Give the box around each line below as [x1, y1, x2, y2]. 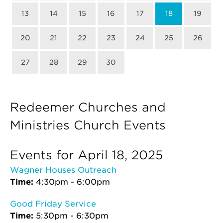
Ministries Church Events [10, 118, 166, 132]
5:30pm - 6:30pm [36, 211, 109, 221]
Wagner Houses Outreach [10, 165, 116, 175]
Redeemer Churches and [10, 100, 166, 114]
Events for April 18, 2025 [10, 148, 163, 162]
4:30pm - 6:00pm [36, 177, 110, 187]
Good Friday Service [10, 199, 96, 209]
